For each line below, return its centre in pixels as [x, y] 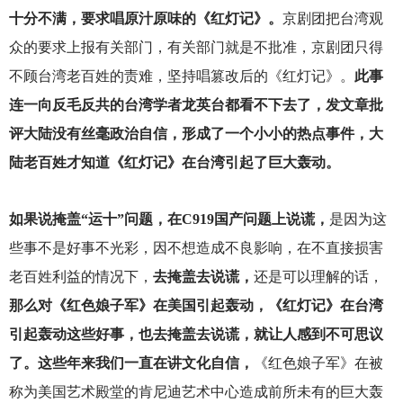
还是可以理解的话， [318, 276]
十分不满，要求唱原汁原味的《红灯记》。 [145, 18]
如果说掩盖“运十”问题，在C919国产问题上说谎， [169, 219]
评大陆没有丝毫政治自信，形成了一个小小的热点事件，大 [196, 133]
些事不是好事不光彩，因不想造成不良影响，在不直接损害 [196, 247]
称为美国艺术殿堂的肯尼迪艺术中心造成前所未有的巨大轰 [196, 391]
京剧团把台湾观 [332, 18]
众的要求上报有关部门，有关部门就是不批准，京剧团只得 [196, 47]
